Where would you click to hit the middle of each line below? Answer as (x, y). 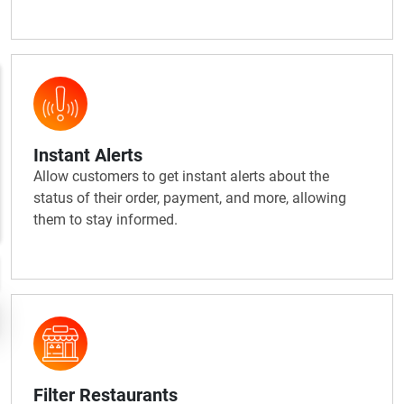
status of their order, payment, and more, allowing (190, 197)
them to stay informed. (106, 219)
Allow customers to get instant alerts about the (181, 176)
